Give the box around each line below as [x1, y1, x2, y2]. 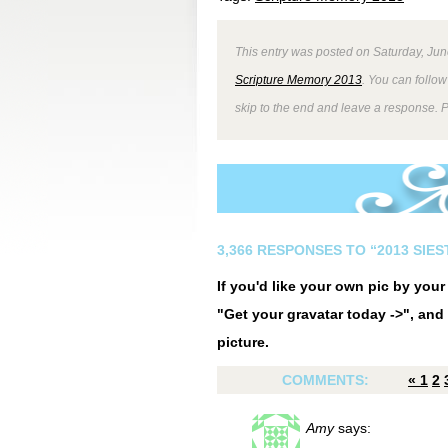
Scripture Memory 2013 [235, 73, 362, 86]
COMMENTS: [282, 372, 373, 388]
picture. [217, 334, 269, 350]
